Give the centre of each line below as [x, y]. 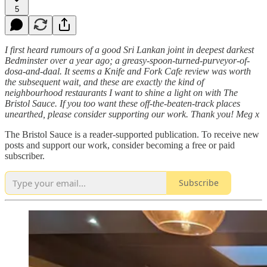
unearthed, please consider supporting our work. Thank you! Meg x [132, 114]
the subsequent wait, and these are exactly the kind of [104, 82]
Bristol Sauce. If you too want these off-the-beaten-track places [122, 103]
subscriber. [25, 156]
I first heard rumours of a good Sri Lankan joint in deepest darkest [129, 49]
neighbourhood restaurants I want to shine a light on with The [121, 92]
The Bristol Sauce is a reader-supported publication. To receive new [132, 134]
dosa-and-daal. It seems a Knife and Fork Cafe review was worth [128, 71]
